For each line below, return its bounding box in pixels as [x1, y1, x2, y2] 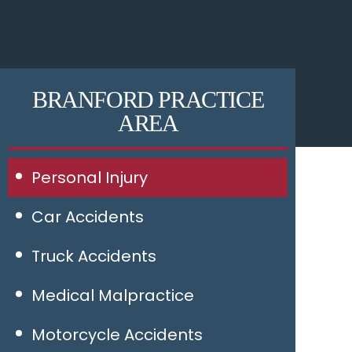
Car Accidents [31, 206, 145, 228]
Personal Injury [31, 167, 148, 189]
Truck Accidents [31, 245, 157, 267]
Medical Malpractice [31, 284, 195, 306]
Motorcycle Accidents [31, 324, 203, 346]
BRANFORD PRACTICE [32, 86, 264, 112]
